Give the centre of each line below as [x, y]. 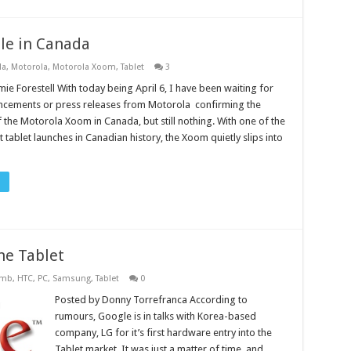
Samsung [71, 278]
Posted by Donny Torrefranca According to [152, 299]
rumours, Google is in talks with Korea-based [156, 316]
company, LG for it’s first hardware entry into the [164, 332]
